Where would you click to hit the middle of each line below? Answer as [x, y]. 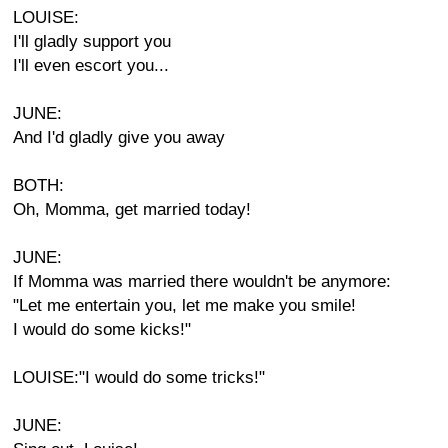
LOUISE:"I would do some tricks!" [139, 377]
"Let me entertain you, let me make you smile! [184, 305]
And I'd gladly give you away [119, 137]
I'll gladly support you [92, 41]
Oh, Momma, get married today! [132, 209]
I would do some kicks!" [102, 329]
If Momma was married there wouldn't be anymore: [202, 281]
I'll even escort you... [91, 65]
